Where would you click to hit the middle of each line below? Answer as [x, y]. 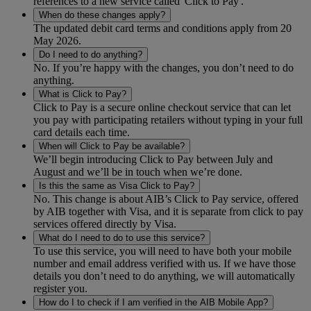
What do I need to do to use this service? [122, 238]
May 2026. [57, 41]
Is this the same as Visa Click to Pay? [117, 186]
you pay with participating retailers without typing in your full [168, 120]
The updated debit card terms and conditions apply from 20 [162, 28]
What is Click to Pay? [83, 94]
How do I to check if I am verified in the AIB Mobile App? [153, 303]
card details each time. [83, 133]
